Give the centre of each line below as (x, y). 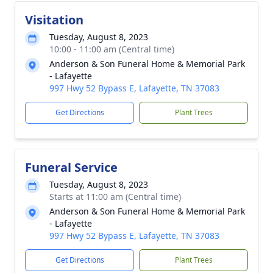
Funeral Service (71, 167)
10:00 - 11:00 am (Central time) (112, 49)
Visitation (54, 20)
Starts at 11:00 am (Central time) (115, 197)
